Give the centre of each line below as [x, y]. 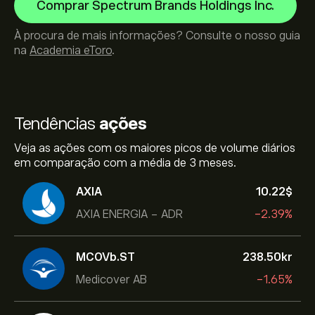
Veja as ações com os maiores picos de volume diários [155, 148]
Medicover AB [111, 279]
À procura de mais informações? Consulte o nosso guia [157, 36]
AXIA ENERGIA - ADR [129, 214]
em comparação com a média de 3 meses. [125, 163]
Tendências [57, 123]
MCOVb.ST [105, 257]
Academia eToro [71, 51]
